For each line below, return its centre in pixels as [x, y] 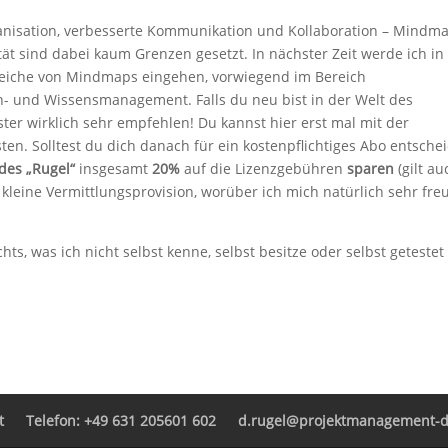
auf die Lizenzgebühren [263, 169]
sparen [372, 169]
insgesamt [113, 169]
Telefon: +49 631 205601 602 [121, 421]
